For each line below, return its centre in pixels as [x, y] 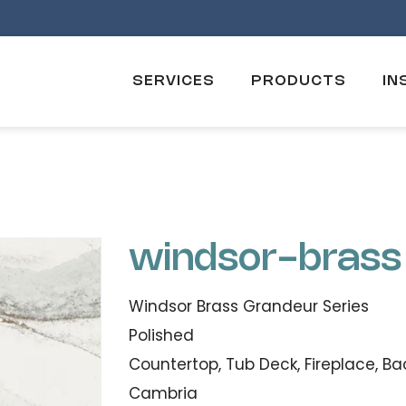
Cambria [163, 393]
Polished [161, 335]
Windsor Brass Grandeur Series [248, 306]
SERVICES [174, 81]
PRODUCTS [299, 81]
